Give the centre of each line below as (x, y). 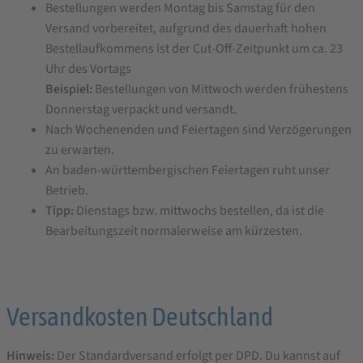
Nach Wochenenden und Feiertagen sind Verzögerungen (199, 130)
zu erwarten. (80, 150)
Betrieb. (67, 191)
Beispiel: (69, 90)
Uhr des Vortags (88, 69)
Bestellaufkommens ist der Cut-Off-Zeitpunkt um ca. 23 (194, 49)
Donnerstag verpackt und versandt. (141, 110)
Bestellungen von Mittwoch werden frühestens (220, 90)
